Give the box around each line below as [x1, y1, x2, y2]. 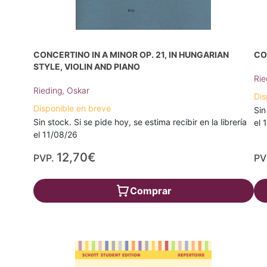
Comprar [129, 185, 172, 197]
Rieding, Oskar [33, 85, 89, 96]
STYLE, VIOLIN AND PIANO [33, 61, 140, 72]
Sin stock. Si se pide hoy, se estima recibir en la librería [33, 117, 247, 128]
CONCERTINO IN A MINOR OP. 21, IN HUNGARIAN [33, 49, 229, 60]
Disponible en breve [33, 103, 111, 114]
